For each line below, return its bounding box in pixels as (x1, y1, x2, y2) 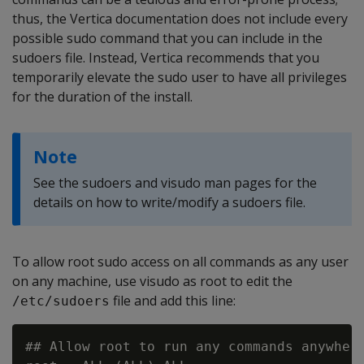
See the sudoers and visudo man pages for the (33, 173, 317, 192)
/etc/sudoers (12, 292, 110, 309)
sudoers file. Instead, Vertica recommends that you (12, 48, 319, 67)
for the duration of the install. (12, 87, 193, 106)
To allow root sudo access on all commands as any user (12, 252, 349, 271)
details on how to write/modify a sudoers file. (33, 193, 305, 211)
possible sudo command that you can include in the (12, 28, 323, 47)
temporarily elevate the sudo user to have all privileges (12, 67, 347, 86)
